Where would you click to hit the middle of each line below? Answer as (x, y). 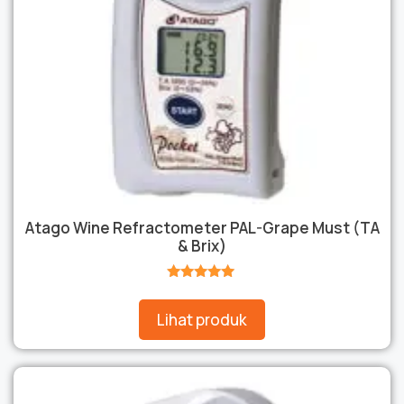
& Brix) (202, 246)
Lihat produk (202, 319)
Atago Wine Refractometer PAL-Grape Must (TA (202, 228)
